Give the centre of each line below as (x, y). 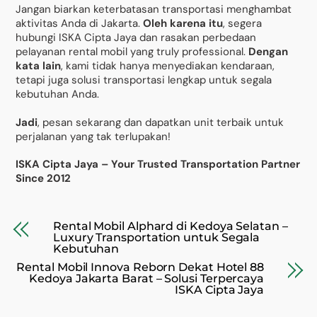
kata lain (39, 66)
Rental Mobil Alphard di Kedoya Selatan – (170, 226)
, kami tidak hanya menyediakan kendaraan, (168, 66)
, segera (243, 24)
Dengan (269, 52)
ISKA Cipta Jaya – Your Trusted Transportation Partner (158, 165)
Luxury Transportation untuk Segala (156, 237)
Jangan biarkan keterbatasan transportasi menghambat (154, 10)
